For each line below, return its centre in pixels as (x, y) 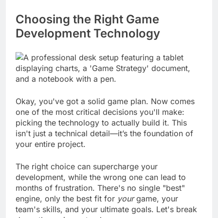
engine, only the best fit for (66, 208)
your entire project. (51, 153)
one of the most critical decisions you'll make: (100, 121)
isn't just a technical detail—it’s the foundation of (104, 142)
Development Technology (88, 42)
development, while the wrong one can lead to (101, 186)
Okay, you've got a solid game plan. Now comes (105, 110)
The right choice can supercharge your (87, 175)
